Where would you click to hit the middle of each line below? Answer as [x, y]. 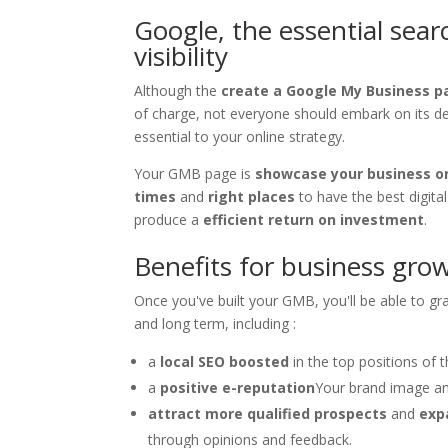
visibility [181, 56]
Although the [178, 90]
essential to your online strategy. [240, 136]
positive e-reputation [238, 387]
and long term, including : [215, 323]
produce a [169, 219]
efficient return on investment [314, 219]
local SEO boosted [225, 361]
